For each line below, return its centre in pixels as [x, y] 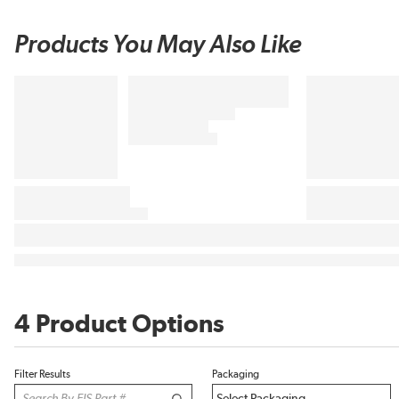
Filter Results [42, 374]
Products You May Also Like [158, 45]
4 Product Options [119, 325]
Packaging [236, 374]
